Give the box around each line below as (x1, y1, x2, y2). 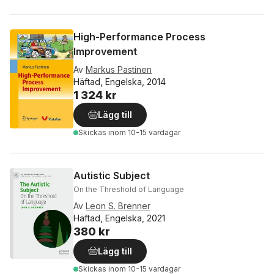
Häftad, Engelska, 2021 (73, 213, 165, 224)
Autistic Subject (73, 169, 150, 182)
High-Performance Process (73, 31, 206, 43)
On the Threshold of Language (73, 185, 184, 194)
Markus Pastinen (86, 64, 152, 75)
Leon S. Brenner (86, 201, 150, 212)
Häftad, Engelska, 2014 (73, 76, 166, 87)
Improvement (73, 45, 137, 58)
